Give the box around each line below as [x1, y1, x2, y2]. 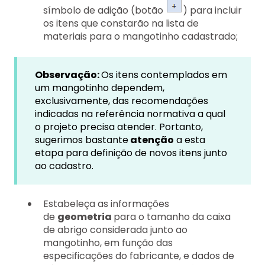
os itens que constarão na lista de [43, 17, 199, 31]
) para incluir [183, 4, 242, 18]
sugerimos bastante [35, 132, 128, 147]
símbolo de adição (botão [43, 4, 166, 18]
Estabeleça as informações [43, 196, 169, 211]
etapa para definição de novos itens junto [35, 146, 227, 160]
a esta [174, 132, 205, 147]
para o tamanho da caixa [114, 209, 231, 224]
